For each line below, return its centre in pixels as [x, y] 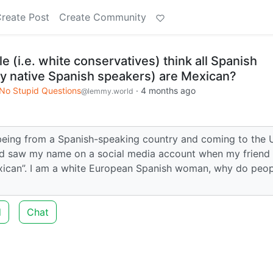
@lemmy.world [107, 91]
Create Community [103, 17]
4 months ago [168, 90]
